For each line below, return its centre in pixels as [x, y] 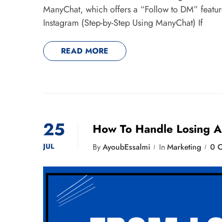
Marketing [184, 147]
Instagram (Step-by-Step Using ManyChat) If [123, 23]
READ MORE [85, 51]
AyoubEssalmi [126, 147]
